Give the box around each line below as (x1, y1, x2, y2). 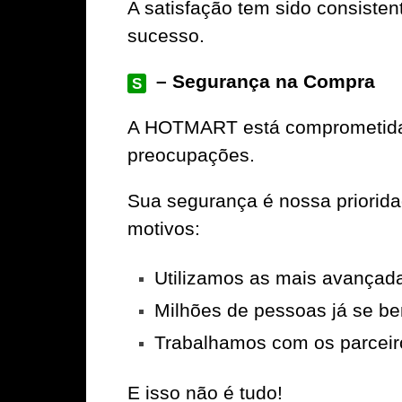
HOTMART (144, 117, 238, 138)
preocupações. (127, 144, 255, 166)
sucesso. (127, 25, 205, 47)
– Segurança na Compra (151, 71, 376, 92)
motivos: (127, 218, 200, 240)
